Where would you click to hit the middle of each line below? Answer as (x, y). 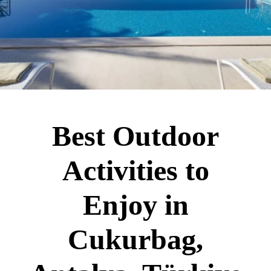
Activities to (135, 170)
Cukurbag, (135, 239)
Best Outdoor (135, 136)
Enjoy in (135, 205)
